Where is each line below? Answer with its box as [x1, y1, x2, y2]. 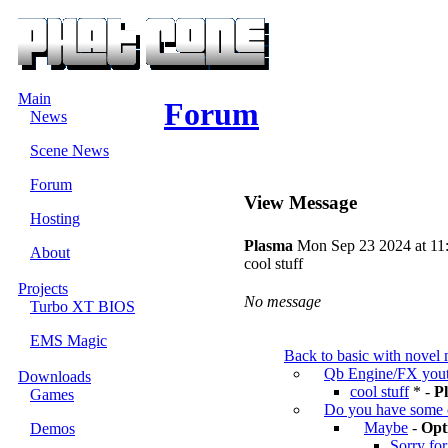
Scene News [30, 142, 109, 159]
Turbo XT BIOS [30, 298, 135, 315]
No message [244, 293, 321, 310]
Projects [18, 280, 68, 297]
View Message [244, 192, 357, 213]
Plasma [244, 237, 293, 254]
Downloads [18, 368, 91, 385]
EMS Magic [30, 332, 107, 349]
